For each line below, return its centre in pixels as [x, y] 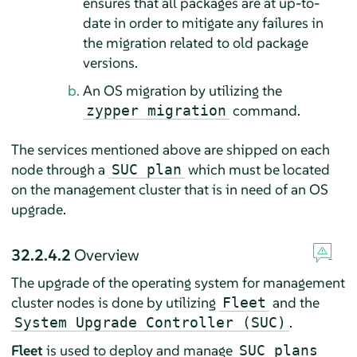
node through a [59, 169]
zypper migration [156, 110]
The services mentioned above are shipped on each [170, 149]
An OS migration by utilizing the [182, 90]
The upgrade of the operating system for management [178, 282]
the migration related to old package [195, 42]
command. [265, 110]
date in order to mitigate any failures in [203, 22]
